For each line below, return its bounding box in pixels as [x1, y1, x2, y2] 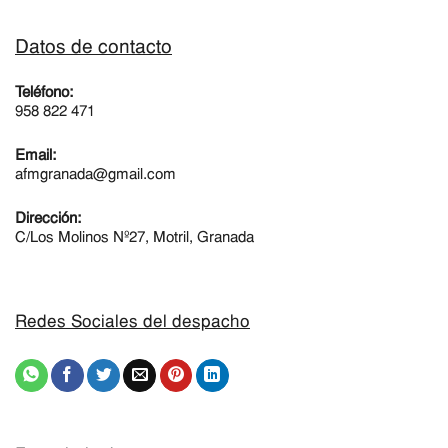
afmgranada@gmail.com [15, 166, 176, 183]
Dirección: [15, 210, 81, 227]
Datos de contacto [15, 37, 172, 58]
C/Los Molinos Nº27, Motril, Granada [15, 229, 254, 246]
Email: [15, 147, 56, 164]
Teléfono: [15, 84, 73, 101]
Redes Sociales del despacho [15, 313, 250, 331]
